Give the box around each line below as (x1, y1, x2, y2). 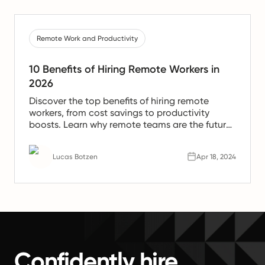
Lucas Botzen (53, 152, 98, 161)
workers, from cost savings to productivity (29, 106, 209, 118)
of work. (29, 130, 63, 142)
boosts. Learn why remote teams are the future (29, 118, 231, 130)
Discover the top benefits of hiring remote (29, 95, 209, 106)
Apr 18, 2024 (196, 152, 236, 161)
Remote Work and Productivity (37, 34, 138, 43)
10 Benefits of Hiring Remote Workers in (29, 62, 219, 76)
